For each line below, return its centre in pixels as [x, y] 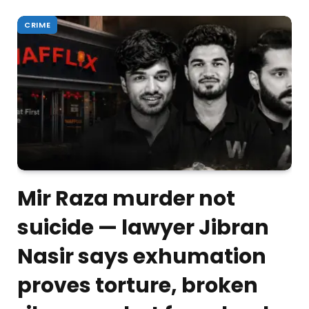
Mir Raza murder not [126, 199]
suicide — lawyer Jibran [143, 228]
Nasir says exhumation [142, 257]
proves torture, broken [138, 286]
